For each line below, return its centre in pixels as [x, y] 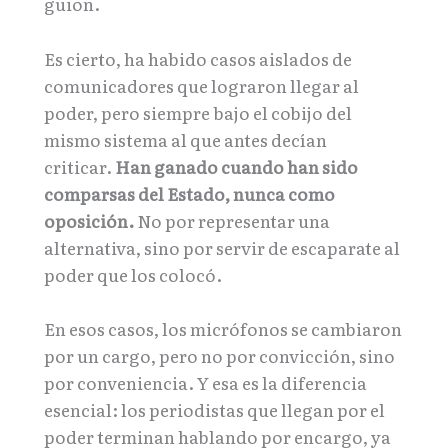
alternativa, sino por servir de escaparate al [222, 247]
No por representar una [232, 220]
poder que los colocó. [133, 274]
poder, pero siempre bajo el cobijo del [198, 112]
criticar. [79, 166]
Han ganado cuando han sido [236, 166]
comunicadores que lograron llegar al [201, 85]
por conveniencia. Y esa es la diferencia [205, 382]
